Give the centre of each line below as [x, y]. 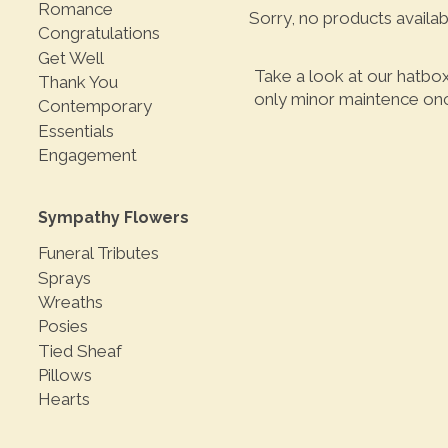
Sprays [64, 277]
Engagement [87, 155]
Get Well [71, 57]
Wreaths [70, 301]
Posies [63, 326]
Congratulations [99, 33]
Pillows [65, 375]
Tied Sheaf [80, 350]
